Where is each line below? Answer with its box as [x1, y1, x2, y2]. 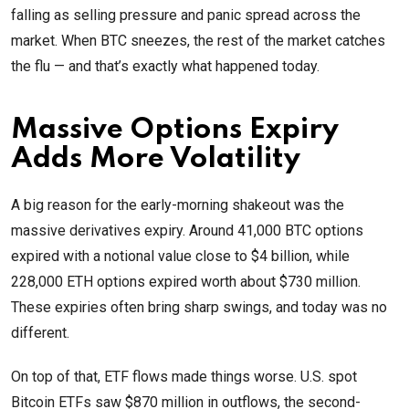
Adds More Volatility [11, 145, 300, 174]
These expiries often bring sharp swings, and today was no [11, 299, 387, 317]
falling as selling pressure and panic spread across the [11, 6, 361, 25]
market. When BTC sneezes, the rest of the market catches [11, 32, 385, 50]
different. [11, 324, 69, 342]
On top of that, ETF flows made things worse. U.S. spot [11, 368, 357, 386]
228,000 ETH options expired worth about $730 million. [11, 273, 361, 291]
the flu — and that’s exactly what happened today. [11, 58, 320, 76]
